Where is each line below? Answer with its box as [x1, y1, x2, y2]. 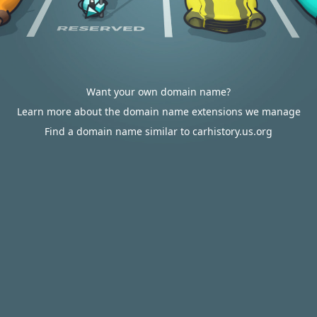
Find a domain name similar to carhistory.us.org [45, 125, 272, 138]
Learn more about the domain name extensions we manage [16, 105, 301, 118]
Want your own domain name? [86, 85, 231, 98]
